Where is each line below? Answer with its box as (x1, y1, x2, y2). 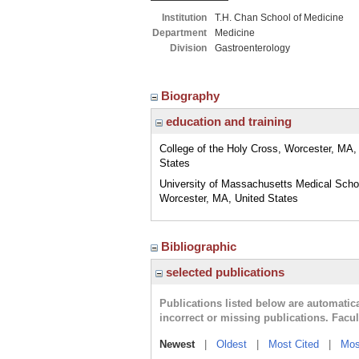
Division (170, 42, 207, 54)
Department (152, 27, 207, 38)
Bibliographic (161, 240, 240, 253)
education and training (163, 115, 292, 128)
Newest (159, 338, 195, 350)
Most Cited (268, 338, 319, 350)
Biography (161, 89, 223, 103)
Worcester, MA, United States (159, 192, 298, 204)
